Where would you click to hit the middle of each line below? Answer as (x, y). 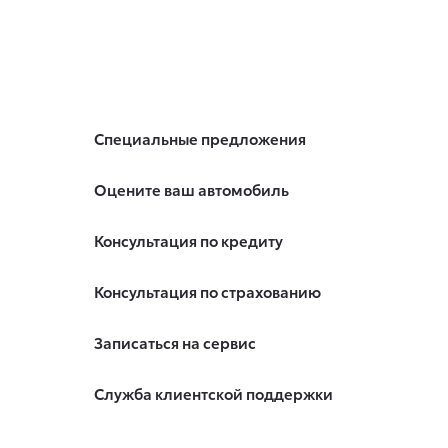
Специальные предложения (199, 138)
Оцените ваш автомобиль (191, 189)
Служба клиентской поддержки (213, 393)
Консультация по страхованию (207, 291)
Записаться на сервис (174, 342)
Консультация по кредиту (188, 240)
